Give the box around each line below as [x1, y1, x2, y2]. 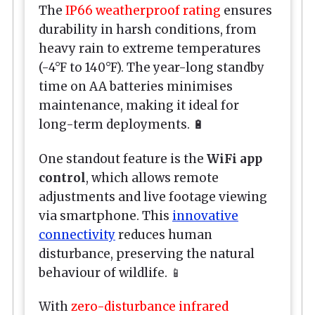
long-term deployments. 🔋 [39, 117, 205, 133]
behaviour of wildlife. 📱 [39, 264, 182, 281]
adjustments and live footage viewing [39, 188, 267, 205]
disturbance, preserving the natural [39, 245, 255, 262]
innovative [172, 207, 238, 224]
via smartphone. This [39, 207, 172, 224]
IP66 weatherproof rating [65, 3, 221, 19]
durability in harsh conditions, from [39, 22, 257, 38]
